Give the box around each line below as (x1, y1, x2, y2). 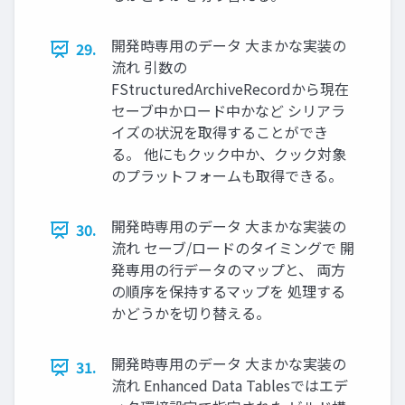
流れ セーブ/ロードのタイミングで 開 (111, 237, 354, 259)
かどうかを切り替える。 (111, 302, 270, 325)
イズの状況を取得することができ (111, 121, 328, 144)
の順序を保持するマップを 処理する (111, 280, 345, 303)
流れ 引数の (111, 56, 187, 79)
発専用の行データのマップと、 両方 (111, 259, 345, 281)
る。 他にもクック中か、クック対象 (111, 143, 346, 165)
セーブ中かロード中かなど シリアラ (111, 99, 345, 122)
